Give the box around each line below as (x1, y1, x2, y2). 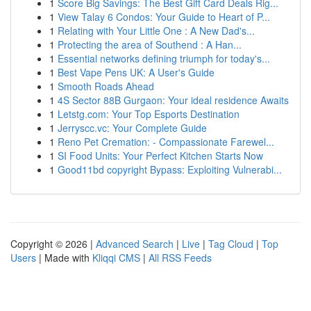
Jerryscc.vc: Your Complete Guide (58, 121, 207, 135)
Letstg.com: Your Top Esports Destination (58, 107, 239, 121)
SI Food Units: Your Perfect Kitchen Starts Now (58, 149, 263, 162)
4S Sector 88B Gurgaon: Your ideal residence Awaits (58, 93, 289, 107)
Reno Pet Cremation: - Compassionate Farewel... (58, 135, 274, 149)
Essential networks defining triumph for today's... (58, 51, 270, 65)
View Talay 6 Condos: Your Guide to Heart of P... (58, 10, 270, 24)
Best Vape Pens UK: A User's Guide (58, 65, 215, 79)
